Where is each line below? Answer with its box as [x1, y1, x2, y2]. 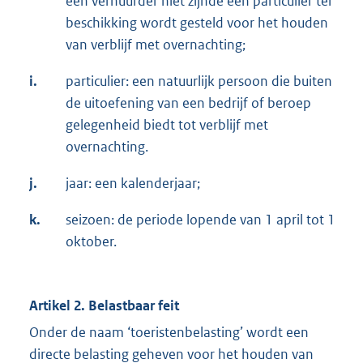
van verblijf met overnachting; [66, 36, 246, 54]
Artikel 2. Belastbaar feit [29, 297, 179, 315]
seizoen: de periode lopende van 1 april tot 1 [66, 211, 335, 229]
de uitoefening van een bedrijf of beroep [66, 94, 311, 113]
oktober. [66, 233, 117, 251]
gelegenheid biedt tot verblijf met [66, 116, 268, 135]
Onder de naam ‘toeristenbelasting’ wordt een [29, 323, 309, 342]
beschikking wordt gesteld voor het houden [66, 14, 328, 32]
